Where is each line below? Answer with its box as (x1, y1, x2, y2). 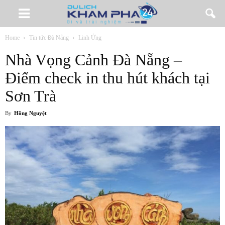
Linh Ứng (78, 34, 101, 41)
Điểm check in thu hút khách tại (5, 69, 210, 87)
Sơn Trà (5, 87, 56, 105)
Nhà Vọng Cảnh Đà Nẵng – (5, 51, 182, 69)
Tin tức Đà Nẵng (29, 34, 69, 41)
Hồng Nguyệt (14, 110, 47, 117)
